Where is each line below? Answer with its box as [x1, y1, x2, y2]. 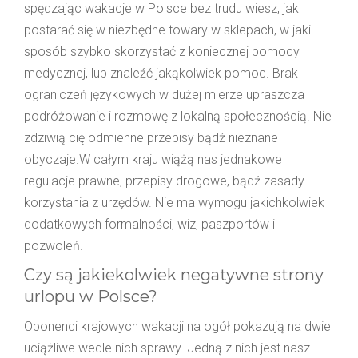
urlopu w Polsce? [24, 286, 157, 306]
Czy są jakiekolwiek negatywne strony [24, 265, 324, 284]
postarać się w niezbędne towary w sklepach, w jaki [24, 22, 311, 38]
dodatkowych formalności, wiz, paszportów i [24, 216, 275, 232]
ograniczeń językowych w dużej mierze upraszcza [24, 86, 304, 102]
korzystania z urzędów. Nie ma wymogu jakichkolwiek [24, 194, 324, 210]
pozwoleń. [24, 237, 83, 253]
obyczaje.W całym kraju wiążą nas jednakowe [24, 151, 282, 167]
